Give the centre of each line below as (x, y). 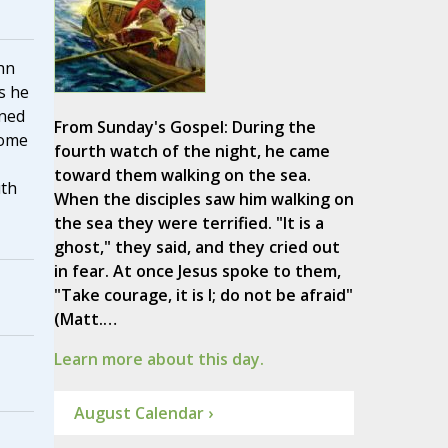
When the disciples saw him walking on (203, 199)
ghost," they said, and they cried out (196, 247)
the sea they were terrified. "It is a (188, 223)
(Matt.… (85, 319)
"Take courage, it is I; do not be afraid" (203, 295)
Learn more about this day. (158, 359)
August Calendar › (143, 413)
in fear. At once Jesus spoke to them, (197, 271)
